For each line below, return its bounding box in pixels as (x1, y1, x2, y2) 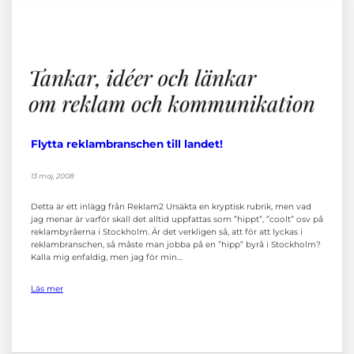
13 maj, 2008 (31, 171, 74, 181)
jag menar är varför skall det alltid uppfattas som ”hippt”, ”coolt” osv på (31, 214, 323, 225)
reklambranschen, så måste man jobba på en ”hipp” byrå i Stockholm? (31, 239, 321, 250)
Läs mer (31, 284, 63, 295)
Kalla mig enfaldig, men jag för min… (31, 252, 183, 263)
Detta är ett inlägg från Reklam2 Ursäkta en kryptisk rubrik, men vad (31, 201, 311, 213)
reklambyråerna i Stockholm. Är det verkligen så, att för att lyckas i (31, 227, 303, 238)
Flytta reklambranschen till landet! (31, 137, 223, 151)
